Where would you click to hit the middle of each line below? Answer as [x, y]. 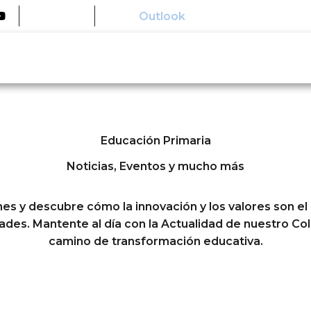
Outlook [162, 16]
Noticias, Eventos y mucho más [155, 166]
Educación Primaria [155, 141]
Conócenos [186, 58]
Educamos [60, 16]
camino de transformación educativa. [155, 241]
